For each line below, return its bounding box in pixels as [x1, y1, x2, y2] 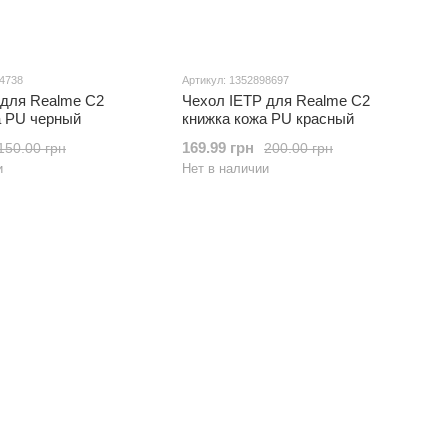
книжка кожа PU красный [182, 110, 354, 127]
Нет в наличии [182, 161, 269, 176]
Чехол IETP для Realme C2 [182, 92, 370, 109]
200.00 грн [264, 139, 333, 156]
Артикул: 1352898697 [182, 74, 289, 86]
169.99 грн [182, 139, 254, 156]
